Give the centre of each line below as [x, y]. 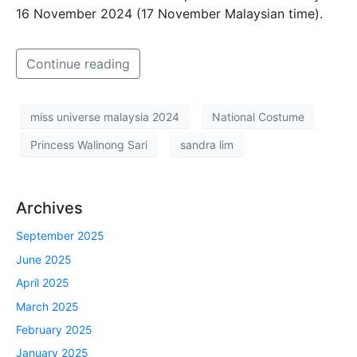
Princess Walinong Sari [89, 144]
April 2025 [43, 283]
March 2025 [47, 306]
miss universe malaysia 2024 [105, 116]
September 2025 [60, 236]
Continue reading [78, 64]
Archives [49, 208]
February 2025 [54, 329]
